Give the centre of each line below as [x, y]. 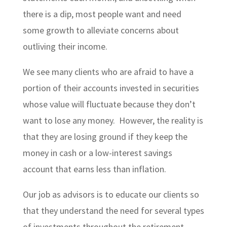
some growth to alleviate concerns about [101, 30]
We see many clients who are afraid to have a [108, 72]
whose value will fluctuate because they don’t [109, 104]
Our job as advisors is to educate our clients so [111, 194]
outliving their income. [65, 46]
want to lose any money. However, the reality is [113, 120]
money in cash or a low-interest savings [97, 153]
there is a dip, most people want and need [102, 14]
